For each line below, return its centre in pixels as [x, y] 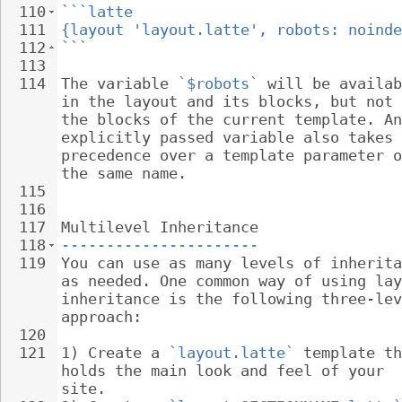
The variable [119, 83]
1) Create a [115, 353]
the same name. [124, 173]
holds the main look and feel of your [227, 371]
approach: [101, 317]
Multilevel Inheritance [160, 227]
